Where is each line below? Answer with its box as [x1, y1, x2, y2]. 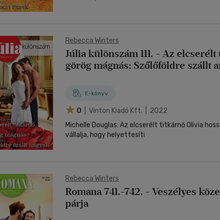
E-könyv [85, 90, 108, 97]
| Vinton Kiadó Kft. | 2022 [83, 106, 167, 115]
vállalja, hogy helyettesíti [65, 131, 145, 139]
